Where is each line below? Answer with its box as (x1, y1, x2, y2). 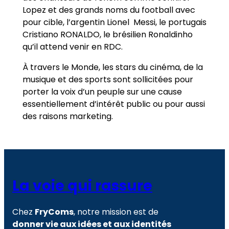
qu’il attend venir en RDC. (22, 40, 123, 53)
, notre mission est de (74, 206, 158, 218)
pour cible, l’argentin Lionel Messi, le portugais (22, 16, 207, 28)
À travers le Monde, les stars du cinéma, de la (22, 61, 203, 73)
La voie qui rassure (12, 175, 152, 196)
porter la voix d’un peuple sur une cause (22, 85, 182, 98)
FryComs (35, 206, 74, 218)
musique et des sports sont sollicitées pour (22, 73, 193, 85)
